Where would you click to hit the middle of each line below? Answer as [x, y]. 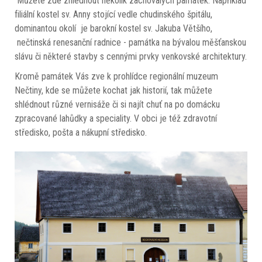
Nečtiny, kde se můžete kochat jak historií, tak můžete [113, 91]
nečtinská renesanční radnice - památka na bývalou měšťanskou [130, 43]
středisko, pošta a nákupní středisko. [81, 133]
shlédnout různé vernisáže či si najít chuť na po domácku [117, 105]
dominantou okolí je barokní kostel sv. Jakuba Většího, [113, 29]
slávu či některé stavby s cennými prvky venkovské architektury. [131, 57]
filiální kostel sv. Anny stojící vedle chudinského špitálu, [113, 15]
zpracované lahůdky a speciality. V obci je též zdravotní [116, 119]
